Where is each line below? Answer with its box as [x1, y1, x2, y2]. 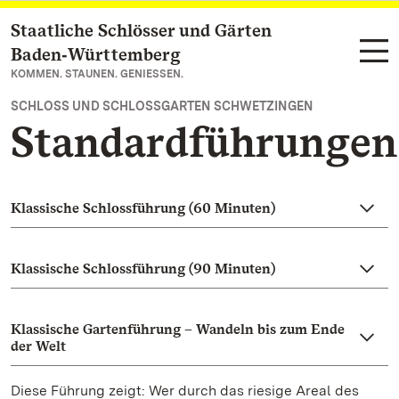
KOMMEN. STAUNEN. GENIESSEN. [11, 68, 183, 80]
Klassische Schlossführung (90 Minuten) [11, 260, 275, 277]
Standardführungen [11, 116, 397, 167]
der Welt [11, 338, 66, 354]
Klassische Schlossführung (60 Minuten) [11, 199, 275, 216]
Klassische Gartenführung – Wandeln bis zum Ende [11, 321, 345, 338]
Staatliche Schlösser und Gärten [11, 20, 272, 41]
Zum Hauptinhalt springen [32, 23, 208, 40]
